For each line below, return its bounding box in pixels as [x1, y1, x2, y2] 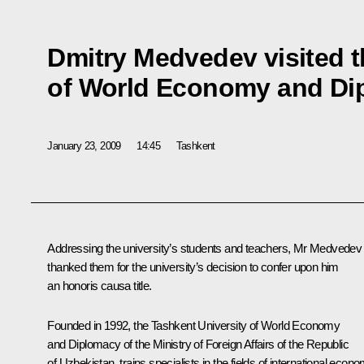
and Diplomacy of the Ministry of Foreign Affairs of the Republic [47, 337, 349, 352]
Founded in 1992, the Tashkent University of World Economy [47, 318, 340, 333]
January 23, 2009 [47, 139, 121, 152]
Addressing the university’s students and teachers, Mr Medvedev [47, 241, 362, 256]
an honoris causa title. [47, 279, 152, 293]
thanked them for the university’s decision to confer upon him [47, 260, 339, 275]
